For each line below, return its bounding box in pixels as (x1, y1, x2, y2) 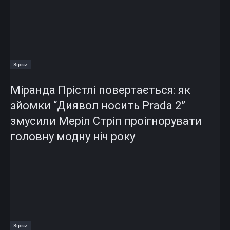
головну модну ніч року (10, 129, 135, 143)
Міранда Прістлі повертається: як (10, 83, 190, 97)
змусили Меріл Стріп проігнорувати (10, 114, 202, 127)
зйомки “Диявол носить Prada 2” (10, 99, 185, 112)
